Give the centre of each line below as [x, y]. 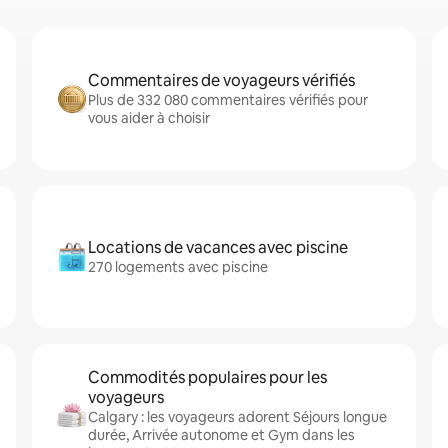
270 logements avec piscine [178, 267]
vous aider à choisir [149, 118]
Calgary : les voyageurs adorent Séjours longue [237, 417]
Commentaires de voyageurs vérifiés [221, 80]
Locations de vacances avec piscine [218, 247]
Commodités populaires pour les [207, 377]
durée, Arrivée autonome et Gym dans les [221, 435]
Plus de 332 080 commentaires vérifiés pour [228, 100]
